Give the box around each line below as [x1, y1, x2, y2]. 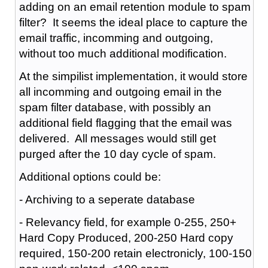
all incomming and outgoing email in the [19, 85, 222, 98]
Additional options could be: [19, 170, 161, 183]
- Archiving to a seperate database [19, 193, 195, 206]
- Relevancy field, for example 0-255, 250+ [19, 215, 236, 229]
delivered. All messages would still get [19, 132, 216, 145]
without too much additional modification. [19, 47, 227, 60]
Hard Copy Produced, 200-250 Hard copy [19, 231, 233, 244]
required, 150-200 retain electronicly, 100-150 [19, 246, 252, 260]
